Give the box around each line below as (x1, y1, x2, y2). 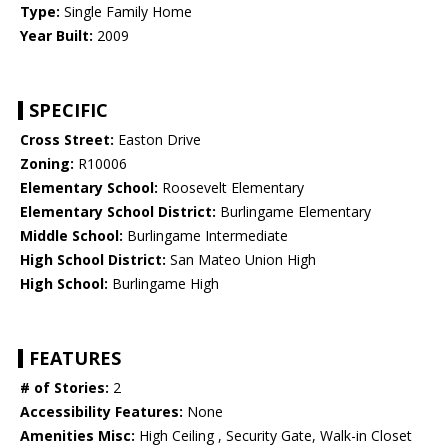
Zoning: (20, 154, 74, 174)
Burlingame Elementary (216, 202, 371, 222)
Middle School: (20, 226, 123, 246)
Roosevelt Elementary (158, 178, 304, 198)
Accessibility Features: (20, 402, 183, 422)
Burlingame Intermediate (123, 226, 288, 246)
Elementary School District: (20, 202, 216, 222)
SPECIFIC (29, 98, 108, 123)
